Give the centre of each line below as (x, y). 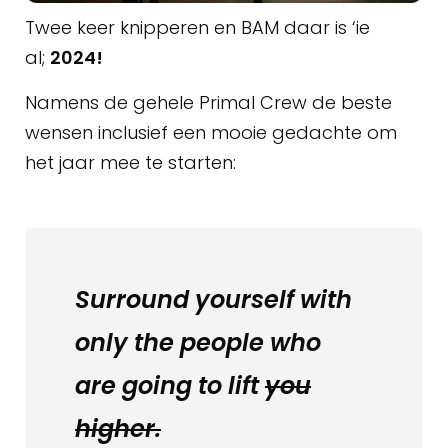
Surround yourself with (213, 299)
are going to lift (170, 385)
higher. (118, 428)
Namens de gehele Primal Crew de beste (208, 102)
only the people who (198, 342)
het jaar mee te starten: (130, 162)
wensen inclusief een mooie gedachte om (211, 132)
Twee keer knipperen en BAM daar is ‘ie (197, 28)
